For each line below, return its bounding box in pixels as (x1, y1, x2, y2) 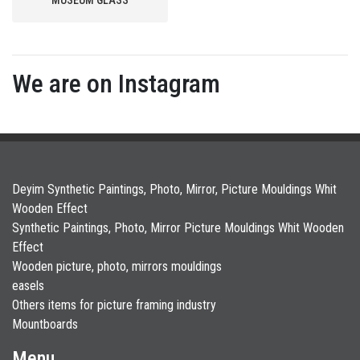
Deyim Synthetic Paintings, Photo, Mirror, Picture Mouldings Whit (12, 181, 337, 197)
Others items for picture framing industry (12, 297, 216, 313)
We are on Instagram (12, 67, 220, 99)
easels (12, 277, 44, 293)
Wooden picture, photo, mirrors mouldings (12, 258, 222, 274)
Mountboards (12, 316, 78, 332)
